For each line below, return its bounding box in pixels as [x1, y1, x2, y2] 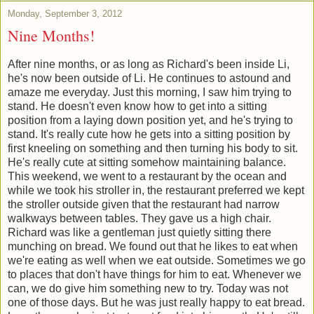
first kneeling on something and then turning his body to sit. [8, 142, 298, 154]
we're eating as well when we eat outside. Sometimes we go [8, 254, 306, 266]
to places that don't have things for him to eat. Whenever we [8, 268, 301, 280]
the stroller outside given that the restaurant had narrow [8, 198, 280, 210]
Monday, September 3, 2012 [8, 8, 122, 19]
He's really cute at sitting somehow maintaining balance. [8, 156, 286, 168]
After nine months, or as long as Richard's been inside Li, [8, 57, 289, 70]
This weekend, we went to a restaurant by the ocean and [8, 170, 287, 182]
